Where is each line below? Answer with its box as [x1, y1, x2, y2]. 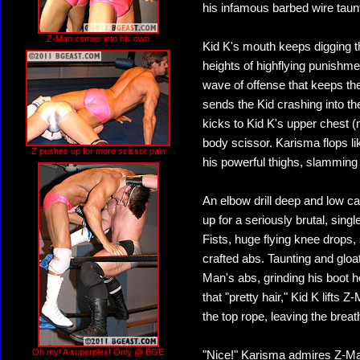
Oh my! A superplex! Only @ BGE [32, 347, 164, 357]
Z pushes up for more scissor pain [31, 146, 166, 156]
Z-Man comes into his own [47, 34, 149, 43]
